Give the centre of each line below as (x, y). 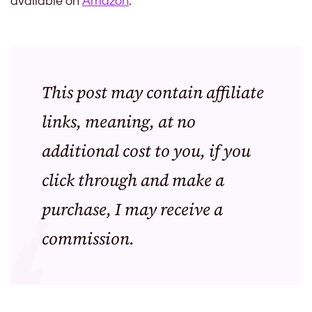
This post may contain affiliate (153, 93)
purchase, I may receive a (132, 210)
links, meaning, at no (119, 122)
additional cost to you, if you (146, 151)
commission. (88, 239)
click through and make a (133, 180)
